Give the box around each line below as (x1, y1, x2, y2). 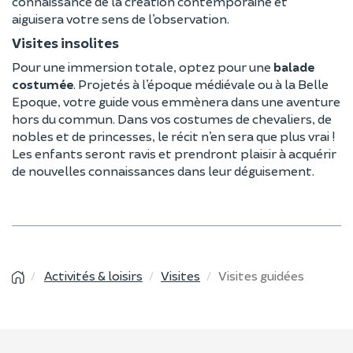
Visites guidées (218, 267, 304, 283)
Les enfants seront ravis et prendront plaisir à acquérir (12, 145, 336, 161)
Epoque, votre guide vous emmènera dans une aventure (12, 93, 340, 109)
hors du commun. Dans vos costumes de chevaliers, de (12, 110, 332, 126)
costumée (12, 76, 73, 91)
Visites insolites (12, 33, 119, 51)
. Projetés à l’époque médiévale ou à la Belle (73, 76, 329, 91)
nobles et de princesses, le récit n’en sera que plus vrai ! (12, 128, 335, 143)
